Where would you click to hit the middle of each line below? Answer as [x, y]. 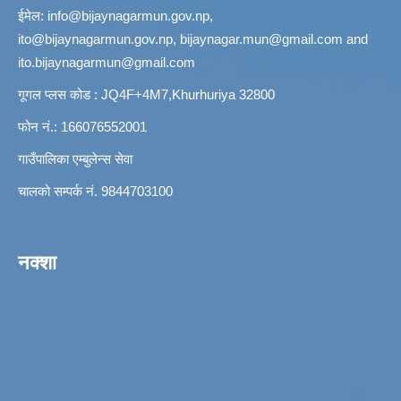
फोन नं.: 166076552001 [82, 127]
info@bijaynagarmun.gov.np [128, 16]
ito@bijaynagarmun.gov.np [95, 39]
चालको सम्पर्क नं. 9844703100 [95, 192]
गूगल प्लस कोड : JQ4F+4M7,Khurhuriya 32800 [146, 95]
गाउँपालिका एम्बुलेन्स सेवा [75, 159]
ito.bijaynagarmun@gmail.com [107, 63]
